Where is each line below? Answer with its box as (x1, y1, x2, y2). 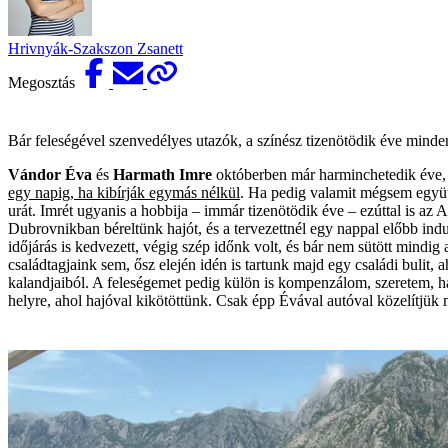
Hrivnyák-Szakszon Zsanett (8, 40, 183, 58)
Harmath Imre (113, 166, 212, 184)
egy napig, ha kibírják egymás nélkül (8, 184, 240, 202)
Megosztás (8, 74, 79, 92)
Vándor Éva (8, 166, 92, 184)
